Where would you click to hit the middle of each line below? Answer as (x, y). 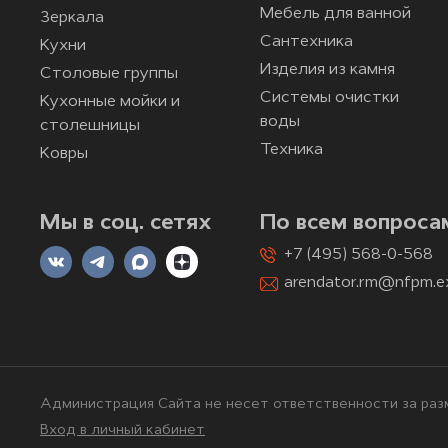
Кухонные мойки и (110, 102)
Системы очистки (329, 98)
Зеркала (72, 18)
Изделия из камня (327, 70)
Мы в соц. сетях (126, 224)
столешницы (90, 126)
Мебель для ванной (335, 14)
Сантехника (306, 42)
